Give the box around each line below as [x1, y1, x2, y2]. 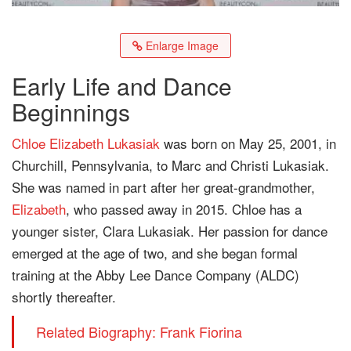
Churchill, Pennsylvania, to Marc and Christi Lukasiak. [12, 154, 329, 175]
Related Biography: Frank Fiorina [36, 320, 242, 342]
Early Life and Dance [12, 68, 232, 103]
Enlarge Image [143, 37, 219, 53]
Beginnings [12, 94, 130, 128]
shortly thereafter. [12, 286, 116, 306]
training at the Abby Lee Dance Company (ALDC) [12, 264, 299, 284]
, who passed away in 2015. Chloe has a [66, 198, 302, 219]
